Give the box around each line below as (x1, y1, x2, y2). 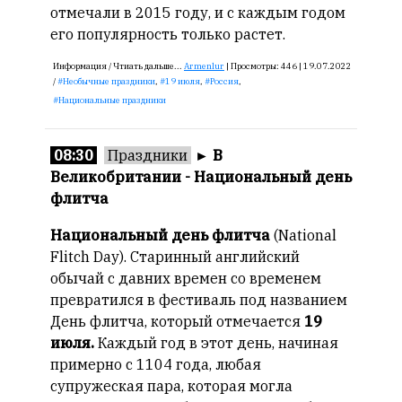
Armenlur (184, 60, 224, 72)
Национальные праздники (58, 94, 166, 106)
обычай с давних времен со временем (50, 269, 321, 287)
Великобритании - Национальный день (50, 168, 352, 186)
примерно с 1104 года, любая (50, 355, 261, 373)
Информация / (53, 60, 113, 72)
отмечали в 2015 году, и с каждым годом (50, 4, 345, 22)
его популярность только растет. (50, 25, 285, 43)
